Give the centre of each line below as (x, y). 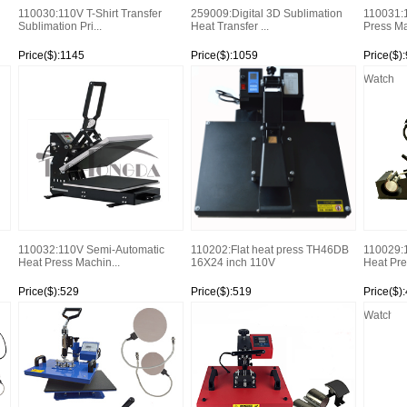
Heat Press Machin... (69, 263)
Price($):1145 (51, 55)
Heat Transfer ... (229, 26)
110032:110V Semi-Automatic (91, 250)
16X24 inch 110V (233, 263)
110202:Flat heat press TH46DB (269, 250)
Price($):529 (48, 292)
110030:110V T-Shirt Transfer (89, 14)
